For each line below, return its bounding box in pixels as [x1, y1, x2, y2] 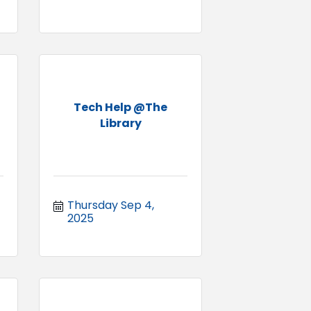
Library [99, 115, 142, 131]
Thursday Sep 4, [67, 196, 154, 213]
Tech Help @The [74, 99, 167, 115]
